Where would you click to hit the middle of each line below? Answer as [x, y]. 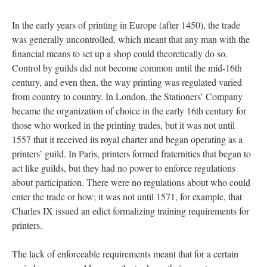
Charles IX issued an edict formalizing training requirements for [131, 211]
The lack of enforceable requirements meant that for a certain [125, 254]
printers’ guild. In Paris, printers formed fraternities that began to [131, 153]
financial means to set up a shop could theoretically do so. [120, 53]
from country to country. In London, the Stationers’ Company [127, 96]
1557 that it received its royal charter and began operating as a [127, 139]
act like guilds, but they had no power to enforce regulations [124, 168]
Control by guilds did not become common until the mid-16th [127, 68]
